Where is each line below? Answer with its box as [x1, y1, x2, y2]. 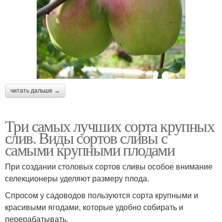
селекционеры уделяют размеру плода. [5, 172, 149, 184]
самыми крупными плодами [5, 138, 175, 160]
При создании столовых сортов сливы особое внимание [5, 160, 213, 172]
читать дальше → [10, 87, 60, 94]
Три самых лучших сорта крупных [5, 114, 214, 136]
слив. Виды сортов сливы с [5, 126, 167, 148]
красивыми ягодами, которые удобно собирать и [5, 201, 183, 213]
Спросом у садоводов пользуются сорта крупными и [5, 189, 198, 201]
